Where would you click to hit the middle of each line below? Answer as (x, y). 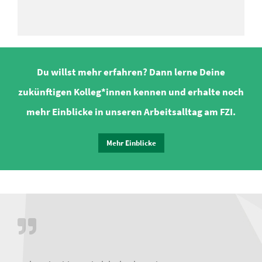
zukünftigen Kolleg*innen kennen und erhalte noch (131, 92)
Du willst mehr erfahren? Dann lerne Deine (131, 72)
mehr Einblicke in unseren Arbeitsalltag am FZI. (131, 112)
